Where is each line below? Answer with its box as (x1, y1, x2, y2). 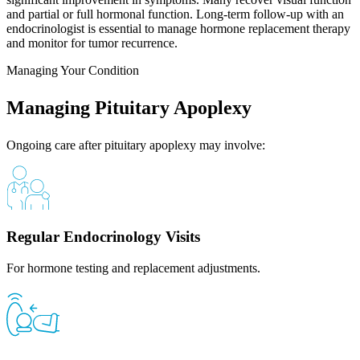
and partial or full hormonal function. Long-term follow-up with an (6, 7, 344, 22)
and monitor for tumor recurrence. (6, 36, 178, 51)
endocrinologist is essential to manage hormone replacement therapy (6, 22, 350, 36)
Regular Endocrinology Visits (6, 227, 200, 245)
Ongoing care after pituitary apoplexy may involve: (6, 138, 265, 153)
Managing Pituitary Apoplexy (6, 97, 252, 119)
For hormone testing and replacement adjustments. (6, 260, 260, 275)
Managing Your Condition (6, 63, 139, 78)
